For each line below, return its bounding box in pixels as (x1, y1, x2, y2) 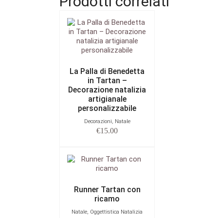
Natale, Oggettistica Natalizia (72, 208, 143, 215)
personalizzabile (78, 103, 136, 113)
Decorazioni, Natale (84, 118, 130, 125)
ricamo (94, 194, 120, 203)
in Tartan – (87, 75, 127, 85)
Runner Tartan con (73, 184, 141, 194)
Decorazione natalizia (68, 85, 146, 94)
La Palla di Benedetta (70, 66, 145, 76)
